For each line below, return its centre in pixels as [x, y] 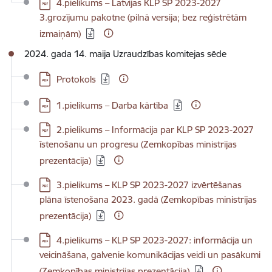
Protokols [76, 79]
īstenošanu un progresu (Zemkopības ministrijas [138, 144]
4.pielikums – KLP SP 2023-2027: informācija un [155, 240]
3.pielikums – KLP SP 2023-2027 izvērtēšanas [149, 185]
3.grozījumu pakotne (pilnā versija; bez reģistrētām [143, 17]
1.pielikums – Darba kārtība [112, 105]
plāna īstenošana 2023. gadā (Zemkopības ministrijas [148, 199]
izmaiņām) [60, 34]
